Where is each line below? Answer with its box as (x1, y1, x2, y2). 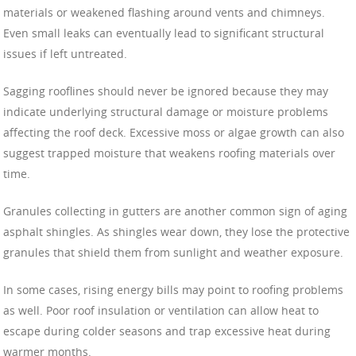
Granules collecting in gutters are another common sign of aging (3, 203, 347, 219)
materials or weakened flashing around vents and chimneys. (3, 4, 325, 20)
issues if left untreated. (3, 45, 127, 61)
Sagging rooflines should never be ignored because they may (3, 83, 328, 99)
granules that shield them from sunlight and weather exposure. (3, 244, 343, 260)
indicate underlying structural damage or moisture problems (3, 103, 328, 119)
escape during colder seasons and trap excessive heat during (3, 323, 331, 339)
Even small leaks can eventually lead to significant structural (3, 25, 324, 41)
